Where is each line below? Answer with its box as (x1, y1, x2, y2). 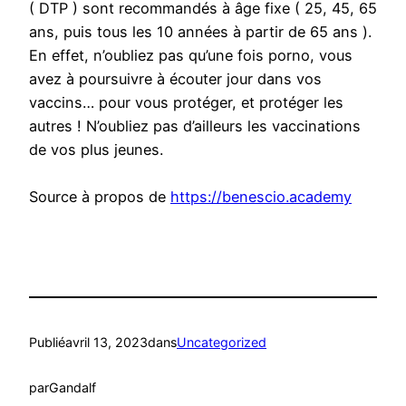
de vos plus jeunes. (29, 140, 163, 159)
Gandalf (49, 380, 96, 396)
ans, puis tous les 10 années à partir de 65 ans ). (29, 23, 372, 42)
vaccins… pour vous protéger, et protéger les (29, 93, 343, 112)
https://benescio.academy (170, 188, 352, 207)
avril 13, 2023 (65, 333, 148, 350)
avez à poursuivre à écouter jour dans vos (29, 70, 322, 89)
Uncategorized (177, 333, 266, 350)
